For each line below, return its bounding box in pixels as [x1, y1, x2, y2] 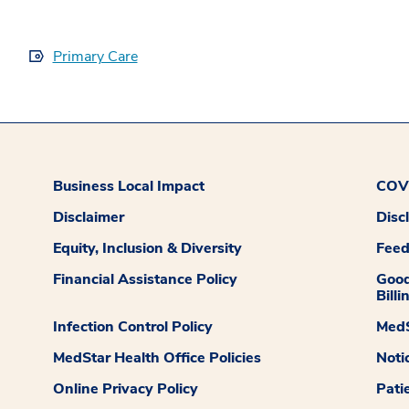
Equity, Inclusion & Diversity [53, 237, 243, 258]
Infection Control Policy [53, 316, 214, 337]
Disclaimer [53, 206, 125, 227]
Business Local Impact [53, 175, 205, 196]
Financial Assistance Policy [53, 268, 238, 289]
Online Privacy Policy [53, 378, 199, 399]
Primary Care [52, 46, 138, 67]
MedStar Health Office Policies [53, 347, 262, 368]
